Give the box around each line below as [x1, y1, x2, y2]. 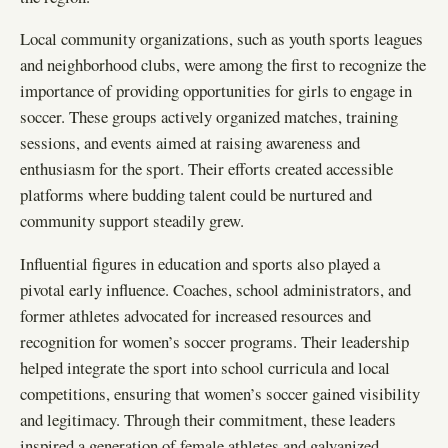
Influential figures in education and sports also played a [20, 252, 380, 276]
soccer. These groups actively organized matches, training [20, 105, 398, 129]
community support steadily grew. [20, 209, 244, 233]
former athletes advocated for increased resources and [20, 304, 371, 328]
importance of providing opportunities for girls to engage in [20, 79, 412, 103]
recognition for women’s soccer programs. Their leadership [20, 330, 409, 354]
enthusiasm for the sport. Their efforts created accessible [20, 157, 393, 181]
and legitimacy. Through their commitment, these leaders [20, 408, 396, 432]
